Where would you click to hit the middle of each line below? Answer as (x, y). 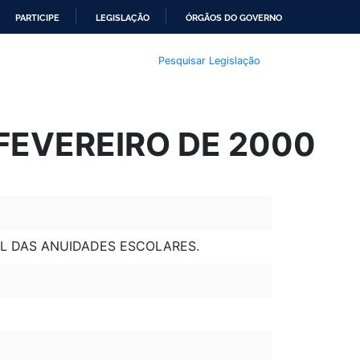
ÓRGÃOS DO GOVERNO (234, 18)
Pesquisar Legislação (209, 60)
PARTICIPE (37, 18)
